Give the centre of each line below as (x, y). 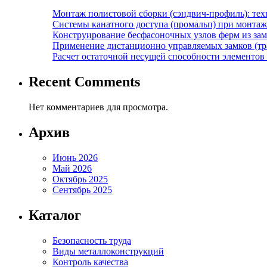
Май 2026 (72, 168)
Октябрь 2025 (80, 179)
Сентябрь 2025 (82, 190)
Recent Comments (84, 82)
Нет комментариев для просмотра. (98, 107)
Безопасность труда (92, 240)
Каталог (55, 215)
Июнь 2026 (75, 157)
